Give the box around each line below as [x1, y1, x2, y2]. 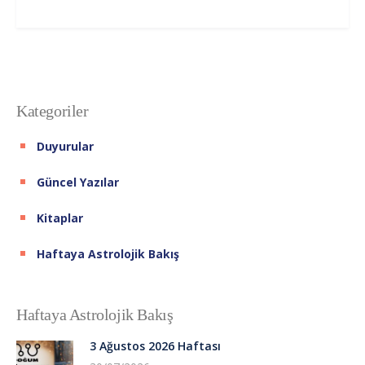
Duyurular [37, 138, 94, 154]
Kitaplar [37, 209, 83, 226]
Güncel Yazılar [37, 174, 119, 190]
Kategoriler [16, 101, 89, 120]
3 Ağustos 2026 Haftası [90, 337, 221, 354]
